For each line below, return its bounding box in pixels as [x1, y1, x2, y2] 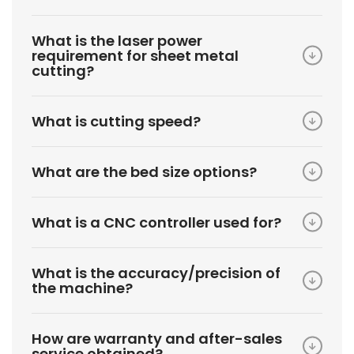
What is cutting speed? [32, 111, 201, 131]
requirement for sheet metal [32, 45, 239, 66]
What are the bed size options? [32, 161, 257, 182]
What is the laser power [32, 30, 202, 51]
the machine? [32, 277, 133, 298]
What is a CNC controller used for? [32, 212, 281, 232]
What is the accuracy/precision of [32, 262, 281, 283]
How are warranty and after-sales [32, 328, 282, 348]
